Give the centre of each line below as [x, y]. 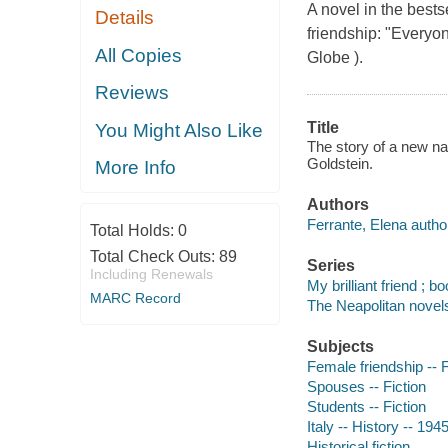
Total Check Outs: [154, 256]
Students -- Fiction [366, 406]
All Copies [139, 55]
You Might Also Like [179, 130]
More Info [136, 168]
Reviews [132, 93]
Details [125, 18]
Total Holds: [133, 230]
